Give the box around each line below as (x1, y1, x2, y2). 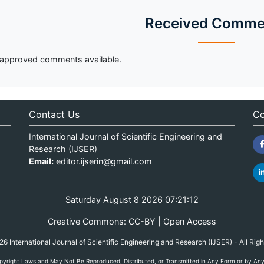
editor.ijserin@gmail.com (55, 156, 152, 166)
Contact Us (28, 108, 80, 120)
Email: (28, 156, 54, 166)
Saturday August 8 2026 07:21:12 (65, 194, 199, 205)
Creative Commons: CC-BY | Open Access (48, 216, 216, 227)
